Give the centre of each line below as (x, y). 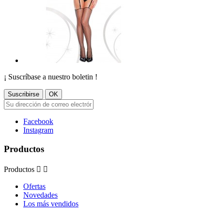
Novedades (40, 195)
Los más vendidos (51, 203)
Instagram (38, 130)
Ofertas (34, 186)
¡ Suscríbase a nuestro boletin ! (51, 77)
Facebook (38, 122)
